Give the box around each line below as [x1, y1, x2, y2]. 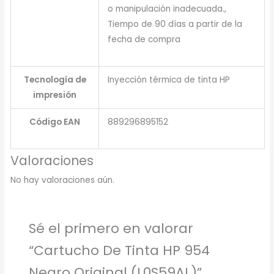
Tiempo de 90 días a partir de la [108, 18, 243, 30]
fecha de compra [108, 33, 181, 45]
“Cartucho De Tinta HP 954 [28, 240, 210, 260]
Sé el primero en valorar [28, 218, 193, 238]
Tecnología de [23, 73, 86, 86]
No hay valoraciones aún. [10, 174, 115, 186]
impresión [33, 89, 77, 101]
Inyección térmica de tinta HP [108, 73, 231, 86]
